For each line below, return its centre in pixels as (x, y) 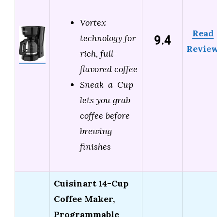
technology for (108, 38)
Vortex (93, 23)
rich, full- (99, 54)
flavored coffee (109, 69)
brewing (96, 131)
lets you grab (105, 100)
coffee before (105, 116)
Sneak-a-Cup (107, 85)
